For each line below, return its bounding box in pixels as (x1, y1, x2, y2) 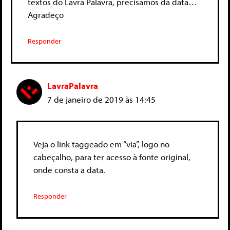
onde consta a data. (33, 164, 105, 175)
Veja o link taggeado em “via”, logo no (33, 138, 169, 149)
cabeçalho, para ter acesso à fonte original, (33, 151, 190, 162)
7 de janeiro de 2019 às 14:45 (47, 94, 156, 105)
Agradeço (28, 9, 64, 20)
